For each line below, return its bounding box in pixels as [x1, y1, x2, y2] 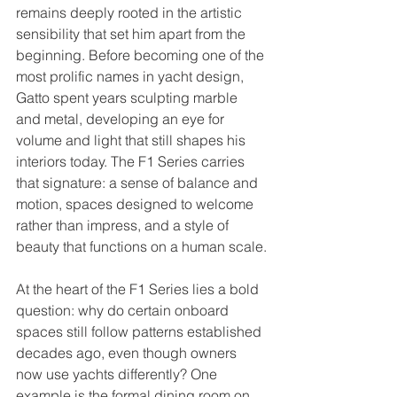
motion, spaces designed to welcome [16, 194, 257, 213]
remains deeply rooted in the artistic [16, 3, 245, 21]
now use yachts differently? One [16, 364, 221, 383]
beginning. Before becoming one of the [16, 45, 268, 64]
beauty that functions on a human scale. [16, 237, 267, 255]
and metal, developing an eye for [16, 109, 228, 128]
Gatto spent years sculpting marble [16, 88, 241, 106]
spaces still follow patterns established [16, 322, 265, 340]
